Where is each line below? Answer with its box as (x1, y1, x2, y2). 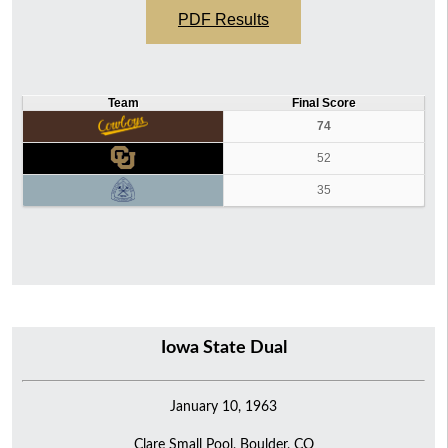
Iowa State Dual (160, 338, 287, 357)
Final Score (291, 96, 356, 109)
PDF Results (178, 10, 269, 28)
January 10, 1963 (170, 398, 277, 414)
